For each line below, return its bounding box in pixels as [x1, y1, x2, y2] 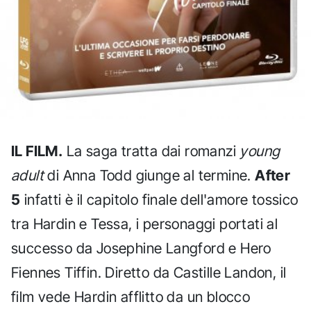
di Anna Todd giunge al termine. [44, 166, 255, 184]
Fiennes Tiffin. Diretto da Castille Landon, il [11, 263, 287, 281]
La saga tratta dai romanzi [62, 142, 240, 160]
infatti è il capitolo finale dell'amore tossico [20, 190, 299, 208]
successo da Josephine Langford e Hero [11, 239, 271, 257]
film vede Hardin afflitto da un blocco [11, 287, 251, 305]
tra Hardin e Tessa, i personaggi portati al [11, 215, 278, 233]
